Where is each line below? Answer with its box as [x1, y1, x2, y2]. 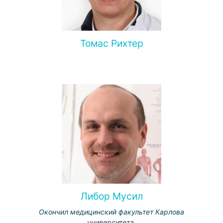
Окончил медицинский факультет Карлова [39, 207, 184, 216]
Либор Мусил [80, 190, 143, 203]
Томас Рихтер [80, 37, 143, 50]
